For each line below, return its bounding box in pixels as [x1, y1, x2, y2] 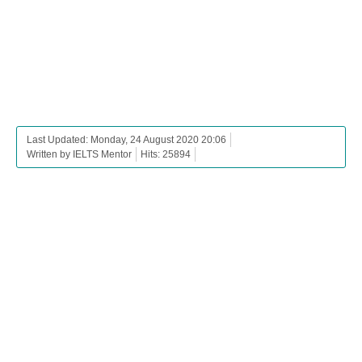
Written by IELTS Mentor [27, 149, 132, 161]
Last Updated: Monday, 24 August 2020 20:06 [27, 134, 226, 146]
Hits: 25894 [141, 149, 191, 161]
